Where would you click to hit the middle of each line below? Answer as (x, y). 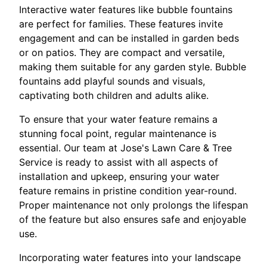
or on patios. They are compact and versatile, (122, 53)
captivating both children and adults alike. (114, 96)
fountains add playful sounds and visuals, (112, 81)
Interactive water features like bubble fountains (126, 10)
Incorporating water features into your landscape (130, 258)
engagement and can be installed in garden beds (129, 38)
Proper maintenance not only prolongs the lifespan (133, 205)
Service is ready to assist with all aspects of (119, 162)
